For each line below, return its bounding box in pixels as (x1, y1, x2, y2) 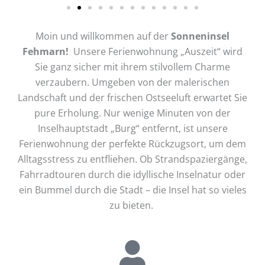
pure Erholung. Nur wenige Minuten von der (34, 105, 231, 119)
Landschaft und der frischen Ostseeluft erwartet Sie (18, 90, 247, 104)
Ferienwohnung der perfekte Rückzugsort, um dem (19, 136, 246, 150)
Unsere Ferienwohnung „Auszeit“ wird (73, 44, 243, 58)
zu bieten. (109, 198, 156, 212)
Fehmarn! (22, 44, 73, 58)
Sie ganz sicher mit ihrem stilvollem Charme (35, 59, 230, 73)
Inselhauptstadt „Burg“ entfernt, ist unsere (37, 121, 228, 135)
